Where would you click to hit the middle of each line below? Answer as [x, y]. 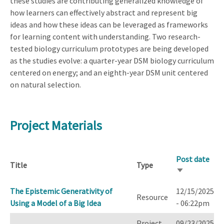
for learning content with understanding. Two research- [105, 36]
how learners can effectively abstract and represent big [104, 12]
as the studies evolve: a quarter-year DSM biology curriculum [112, 60]
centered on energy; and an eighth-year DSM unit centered [109, 72]
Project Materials [56, 125]
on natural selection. [45, 84]
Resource [152, 197]
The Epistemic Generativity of [61, 191]
